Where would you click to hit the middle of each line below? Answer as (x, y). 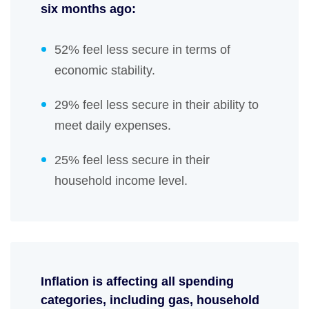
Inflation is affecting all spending (137, 282)
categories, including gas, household (150, 300)
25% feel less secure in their (132, 160)
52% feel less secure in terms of (142, 50)
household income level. (121, 181)
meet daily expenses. (113, 126)
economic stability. (105, 71)
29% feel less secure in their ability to (157, 105)
